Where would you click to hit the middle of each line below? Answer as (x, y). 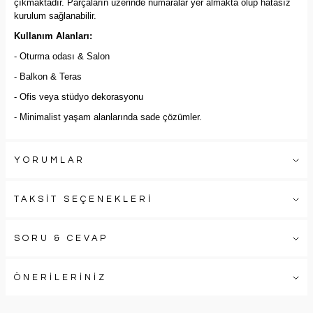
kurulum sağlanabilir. (55, 16)
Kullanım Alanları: (53, 36)
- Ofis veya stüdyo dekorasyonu (79, 97)
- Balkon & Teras (48, 77)
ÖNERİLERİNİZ (60, 277)
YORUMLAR (50, 160)
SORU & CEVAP (61, 238)
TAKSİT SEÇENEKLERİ (83, 199)
